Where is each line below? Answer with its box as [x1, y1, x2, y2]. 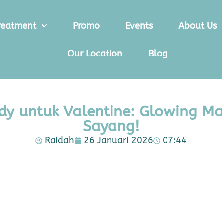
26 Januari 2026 [84, 135, 153, 146]
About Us [178, 20, 217, 31]
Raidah [45, 135, 74, 146]
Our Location [67, 48, 122, 59]
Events [125, 20, 153, 31]
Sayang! [83, 117, 139, 135]
